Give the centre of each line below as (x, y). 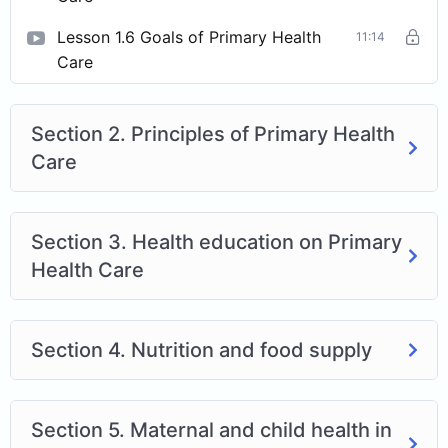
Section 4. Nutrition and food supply (201, 350)
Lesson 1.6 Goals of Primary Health (189, 37)
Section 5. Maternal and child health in (211, 430)
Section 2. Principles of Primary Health (213, 134)
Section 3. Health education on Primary (216, 242)
